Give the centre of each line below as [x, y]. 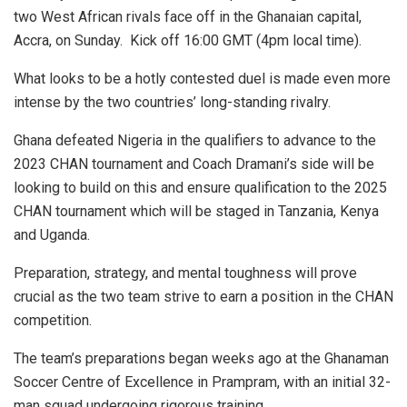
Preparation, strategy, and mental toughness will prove [185, 273]
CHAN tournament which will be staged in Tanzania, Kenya [196, 211]
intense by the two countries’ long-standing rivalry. [172, 102]
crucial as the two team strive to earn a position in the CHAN [203, 296]
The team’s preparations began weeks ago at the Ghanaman [201, 358]
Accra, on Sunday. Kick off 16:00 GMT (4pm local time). [188, 40]
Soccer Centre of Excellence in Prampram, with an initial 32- [202, 382]
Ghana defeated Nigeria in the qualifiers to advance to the [195, 140]
